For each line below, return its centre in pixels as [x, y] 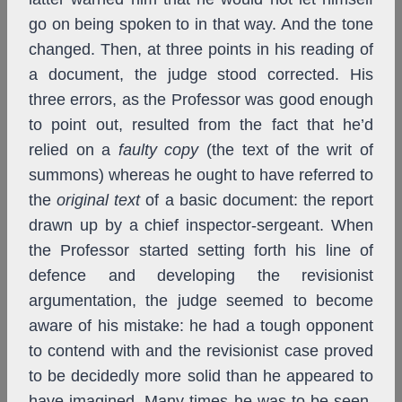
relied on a [74, 150]
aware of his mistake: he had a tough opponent [201, 326]
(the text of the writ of [286, 150]
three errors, [73, 100]
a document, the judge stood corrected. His [201, 75]
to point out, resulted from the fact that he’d [201, 125]
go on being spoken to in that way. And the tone [201, 25]
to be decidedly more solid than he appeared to [201, 376]
